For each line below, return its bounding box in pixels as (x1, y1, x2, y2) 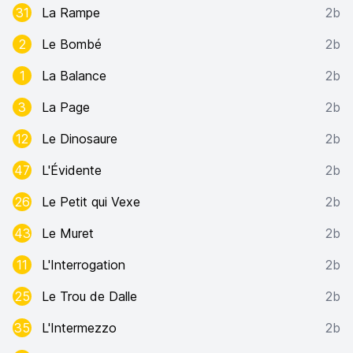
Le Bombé (42, 36, 102, 52)
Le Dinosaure (42, 131, 117, 147)
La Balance (42, 68, 106, 84)
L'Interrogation (42, 257, 125, 273)
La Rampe (42, 5, 100, 20)
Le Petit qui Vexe (42, 194, 140, 210)
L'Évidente (42, 162, 102, 178)
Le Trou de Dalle (42, 288, 137, 304)
